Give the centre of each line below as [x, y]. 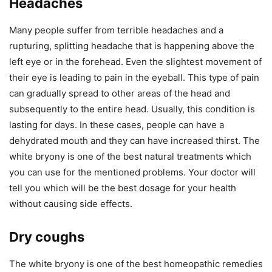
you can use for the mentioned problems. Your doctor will [132, 172]
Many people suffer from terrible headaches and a [116, 30]
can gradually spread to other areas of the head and [120, 93]
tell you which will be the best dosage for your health [123, 188]
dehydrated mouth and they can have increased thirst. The [134, 140]
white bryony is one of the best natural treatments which [130, 156]
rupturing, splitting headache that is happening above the [132, 46]
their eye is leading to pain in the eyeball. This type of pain [134, 77]
